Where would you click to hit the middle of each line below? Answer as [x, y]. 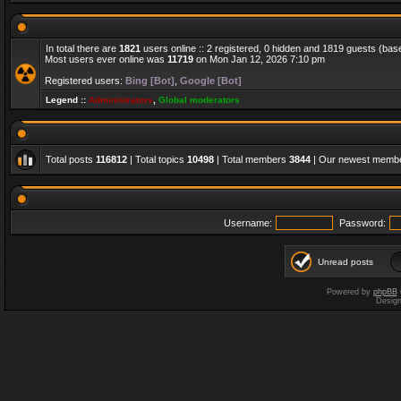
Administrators [121, 100]
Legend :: [67, 100]
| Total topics [157, 159]
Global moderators [199, 100]
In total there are [82, 48]
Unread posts [346, 262]
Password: [363, 223]
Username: [248, 223]
